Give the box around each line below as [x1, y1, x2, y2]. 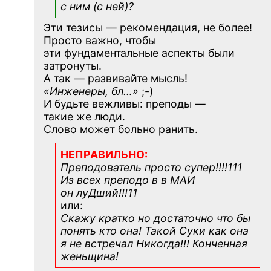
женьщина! [60, 249, 119, 263]
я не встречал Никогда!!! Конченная [60, 237, 247, 250]
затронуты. [44, 59, 102, 72]
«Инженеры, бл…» [44, 84, 139, 97]
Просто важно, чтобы [44, 33, 156, 47]
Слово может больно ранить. [44, 122, 198, 135]
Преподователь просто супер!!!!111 [60, 160, 242, 174]
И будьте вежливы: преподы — [44, 97, 206, 110]
